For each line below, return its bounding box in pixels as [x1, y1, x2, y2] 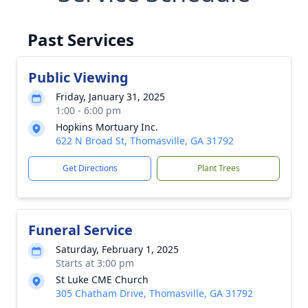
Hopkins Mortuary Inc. [56, 120, 158, 133]
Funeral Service [28, 221, 133, 239]
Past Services [27, 28, 134, 51]
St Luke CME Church [56, 273, 148, 286]
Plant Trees [197, 162, 240, 174]
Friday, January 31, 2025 [56, 90, 165, 103]
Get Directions [62, 162, 118, 174]
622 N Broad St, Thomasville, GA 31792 [56, 134, 234, 147]
